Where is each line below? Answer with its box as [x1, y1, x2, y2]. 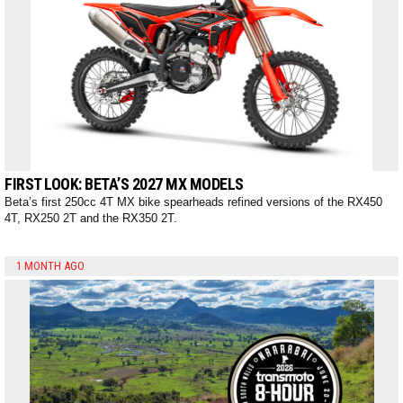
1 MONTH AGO [16, 259, 85, 273]
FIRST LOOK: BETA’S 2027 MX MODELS [4, 175, 244, 194]
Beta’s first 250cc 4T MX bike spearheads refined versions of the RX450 [4, 195, 382, 210]
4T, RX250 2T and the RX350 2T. [4, 211, 177, 226]
